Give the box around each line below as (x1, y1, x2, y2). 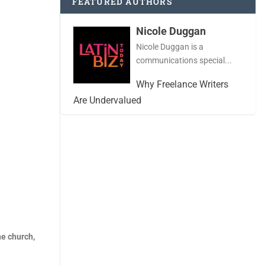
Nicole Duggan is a (135, 42, 203, 52)
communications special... (135, 56, 232, 66)
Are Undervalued (73, 95, 142, 106)
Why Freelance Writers (135, 79, 228, 91)
